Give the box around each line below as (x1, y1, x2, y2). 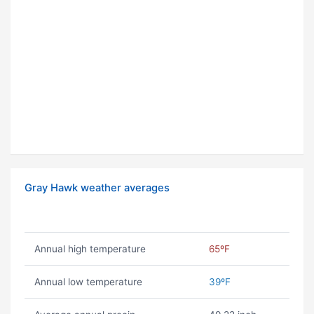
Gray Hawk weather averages (25, 182, 170, 195)
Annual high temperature (34, 243, 146, 255)
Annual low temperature (34, 276, 142, 288)
